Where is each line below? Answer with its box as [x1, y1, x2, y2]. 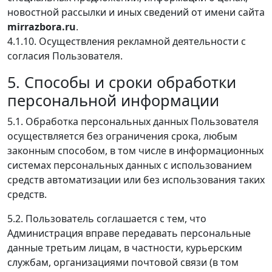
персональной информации [7, 89, 219, 110]
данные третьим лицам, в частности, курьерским [7, 240, 242, 254]
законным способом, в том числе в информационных [7, 143, 263, 157]
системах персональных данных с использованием [7, 158, 252, 172]
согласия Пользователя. [7, 49, 123, 63]
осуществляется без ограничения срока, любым [7, 129, 237, 143]
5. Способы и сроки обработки [7, 71, 236, 92]
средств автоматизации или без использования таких [7, 172, 265, 186]
